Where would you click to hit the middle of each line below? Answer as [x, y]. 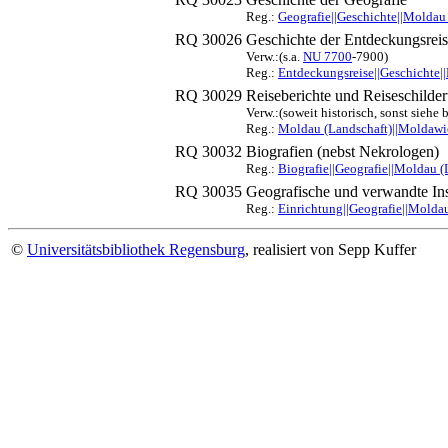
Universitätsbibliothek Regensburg [136, 249]
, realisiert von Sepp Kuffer [330, 249]
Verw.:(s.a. [274, 56]
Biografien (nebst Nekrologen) [342, 151]
